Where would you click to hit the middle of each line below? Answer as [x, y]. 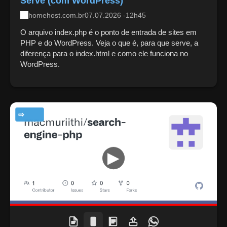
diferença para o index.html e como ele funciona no [104, 53]
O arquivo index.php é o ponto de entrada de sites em [108, 32]
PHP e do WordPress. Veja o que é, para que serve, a [109, 43]
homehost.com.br [56, 15]
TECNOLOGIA [43, 114]
